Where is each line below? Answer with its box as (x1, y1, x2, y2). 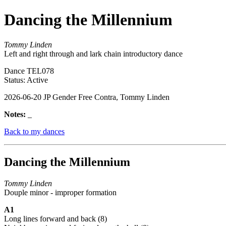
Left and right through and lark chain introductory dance (4, 49, 183, 58)
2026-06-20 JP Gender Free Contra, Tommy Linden (4, 92, 169, 101)
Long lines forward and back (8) (4, 214, 107, 223)
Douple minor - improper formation (4, 188, 117, 197)
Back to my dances (4, 127, 65, 136)
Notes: (4, 109, 28, 119)
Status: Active (4, 75, 48, 84)
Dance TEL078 (4, 66, 54, 75)
